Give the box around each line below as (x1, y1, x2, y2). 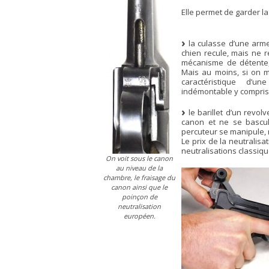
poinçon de (121, 192, 157, 201)
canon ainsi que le (111, 182, 168, 192)
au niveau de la (116, 163, 163, 172)
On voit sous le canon (106, 153, 173, 163)
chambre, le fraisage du (103, 172, 175, 182)
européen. (123, 211, 156, 220)
